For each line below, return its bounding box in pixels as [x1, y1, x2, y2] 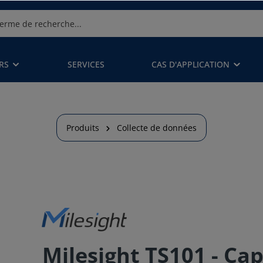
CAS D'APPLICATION [151, 59, 230, 70]
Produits [66, 122, 99, 133]
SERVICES [68, 59, 104, 70]
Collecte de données [117, 122, 197, 133]
